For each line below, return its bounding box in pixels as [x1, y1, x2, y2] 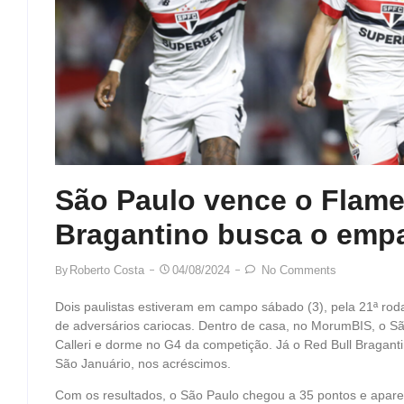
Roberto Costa [69, 262, 144, 277]
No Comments [258, 262, 336, 277]
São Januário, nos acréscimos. [55, 355, 231, 371]
